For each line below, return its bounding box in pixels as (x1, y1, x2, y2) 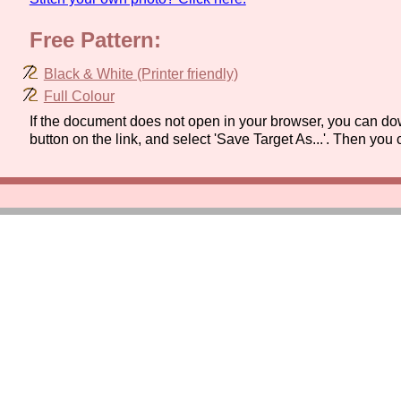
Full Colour (43, 88, 115, 104)
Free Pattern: (29, 27, 161, 52)
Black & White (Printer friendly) (43, 65, 238, 81)
